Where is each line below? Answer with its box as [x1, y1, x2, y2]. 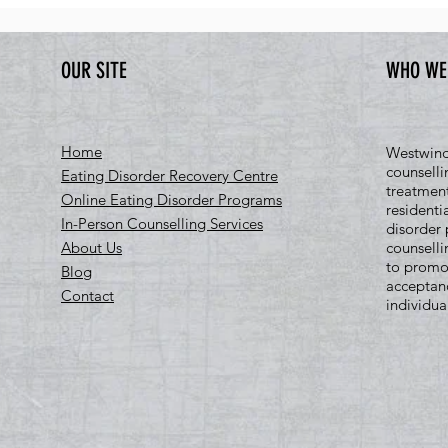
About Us [61, 238, 122, 257]
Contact [61, 286, 114, 305]
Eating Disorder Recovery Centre [61, 166, 278, 185]
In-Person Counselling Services [61, 214, 263, 233]
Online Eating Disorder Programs [61, 190, 282, 209]
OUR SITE [61, 57, 127, 84]
